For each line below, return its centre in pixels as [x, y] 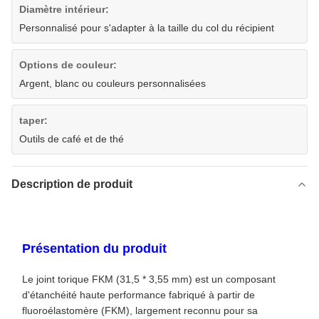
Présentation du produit [94, 249]
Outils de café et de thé [72, 139]
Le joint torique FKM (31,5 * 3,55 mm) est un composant [149, 279]
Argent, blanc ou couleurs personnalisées [113, 84]
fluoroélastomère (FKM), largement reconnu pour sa [140, 311]
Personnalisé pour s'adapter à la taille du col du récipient [147, 28]
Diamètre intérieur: [64, 10]
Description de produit [72, 184]
